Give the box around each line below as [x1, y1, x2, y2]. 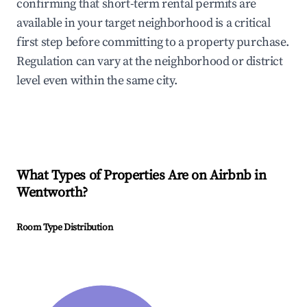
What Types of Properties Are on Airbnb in [16, 167, 267, 185]
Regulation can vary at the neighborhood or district [16, 53, 283, 70]
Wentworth [16, 184, 83, 202]
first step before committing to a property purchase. [16, 34, 289, 51]
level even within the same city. [16, 73, 177, 89]
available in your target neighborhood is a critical [16, 15, 271, 32]
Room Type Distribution [16, 221, 113, 234]
